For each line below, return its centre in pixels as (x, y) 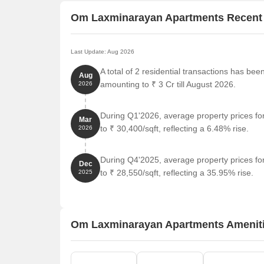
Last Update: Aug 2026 (103, 52)
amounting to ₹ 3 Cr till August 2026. (168, 84)
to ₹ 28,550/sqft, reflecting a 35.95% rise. (177, 173)
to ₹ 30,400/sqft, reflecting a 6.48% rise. (174, 128)
